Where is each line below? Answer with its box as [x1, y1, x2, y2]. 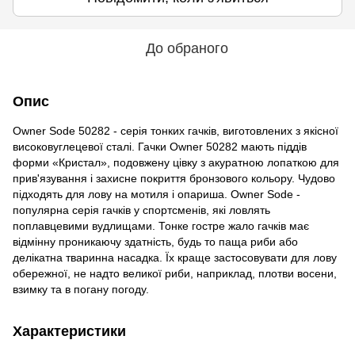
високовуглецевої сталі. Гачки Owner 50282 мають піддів [13, 140, 307, 153]
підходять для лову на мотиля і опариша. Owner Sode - [13, 188, 300, 200]
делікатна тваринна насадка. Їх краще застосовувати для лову [13, 251, 337, 264]
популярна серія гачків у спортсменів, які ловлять [13, 204, 270, 216]
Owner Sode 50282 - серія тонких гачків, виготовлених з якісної [13, 124, 338, 137]
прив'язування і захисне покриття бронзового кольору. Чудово [13, 172, 335, 185]
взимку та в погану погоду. [13, 283, 149, 296]
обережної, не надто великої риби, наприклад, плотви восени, [13, 267, 337, 280]
